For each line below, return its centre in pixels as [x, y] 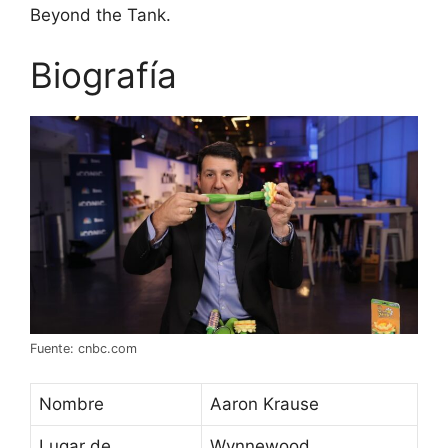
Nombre [71, 404]
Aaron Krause [264, 404]
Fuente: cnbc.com [83, 348]
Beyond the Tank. [100, 15]
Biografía [103, 74]
